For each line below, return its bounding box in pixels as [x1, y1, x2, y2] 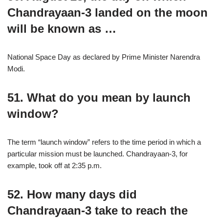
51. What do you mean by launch [7, 91, 191, 104]
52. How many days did [7, 188, 137, 201]
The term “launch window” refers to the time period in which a [7, 138, 201, 146]
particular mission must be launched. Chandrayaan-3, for [7, 150, 188, 158]
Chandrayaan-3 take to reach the [7, 204, 188, 217]
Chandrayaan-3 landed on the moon [7, 6, 208, 19]
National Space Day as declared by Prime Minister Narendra [7, 53, 200, 61]
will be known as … [7, 22, 116, 35]
